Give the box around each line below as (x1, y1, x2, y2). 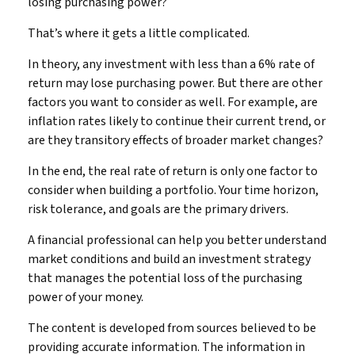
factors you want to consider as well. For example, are (28, 94, 318, 111)
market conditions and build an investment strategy (28, 250, 311, 268)
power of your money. (28, 288, 143, 306)
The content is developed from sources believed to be (28, 319, 316, 337)
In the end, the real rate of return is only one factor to (28, 162, 318, 180)
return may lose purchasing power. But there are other (28, 74, 323, 92)
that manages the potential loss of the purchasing (28, 269, 303, 287)
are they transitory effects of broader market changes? (28, 132, 323, 149)
